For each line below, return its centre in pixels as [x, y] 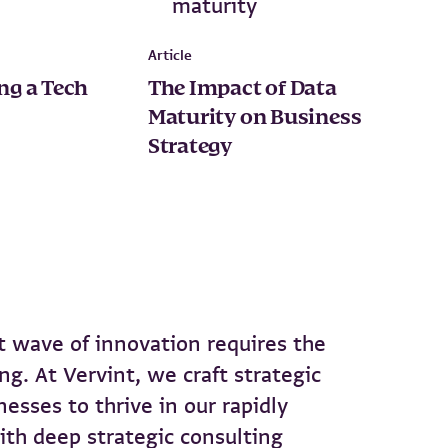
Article [169, 54]
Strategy [190, 146]
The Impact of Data [242, 88]
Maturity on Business [254, 117]
